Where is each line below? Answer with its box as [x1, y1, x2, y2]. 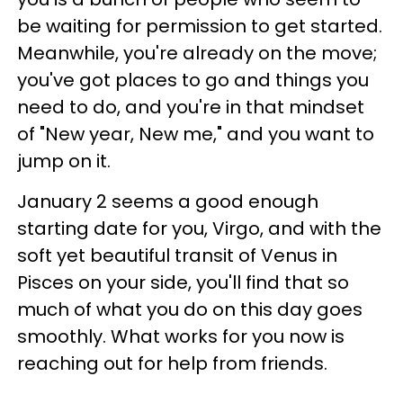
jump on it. [17, 148, 111, 174]
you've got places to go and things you [17, 67, 369, 93]
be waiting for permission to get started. [17, 13, 382, 39]
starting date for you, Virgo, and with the [17, 216, 381, 241]
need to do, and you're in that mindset [17, 94, 364, 120]
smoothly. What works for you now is [17, 324, 345, 349]
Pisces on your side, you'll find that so [17, 270, 349, 295]
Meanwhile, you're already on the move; [17, 40, 377, 66]
